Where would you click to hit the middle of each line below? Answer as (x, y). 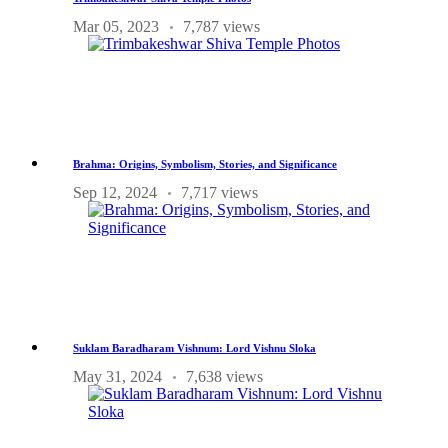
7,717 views (219, 193)
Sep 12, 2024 (115, 193)
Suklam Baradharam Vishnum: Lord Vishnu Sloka (194, 348)
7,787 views (221, 27)
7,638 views (224, 377)
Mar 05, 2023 (116, 27)
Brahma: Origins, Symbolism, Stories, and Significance (205, 164)
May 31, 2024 (117, 377)
